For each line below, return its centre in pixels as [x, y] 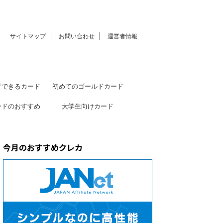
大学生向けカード [88, 106]
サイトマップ [28, 36]
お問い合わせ [77, 36]
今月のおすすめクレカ [43, 147]
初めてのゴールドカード [88, 86]
